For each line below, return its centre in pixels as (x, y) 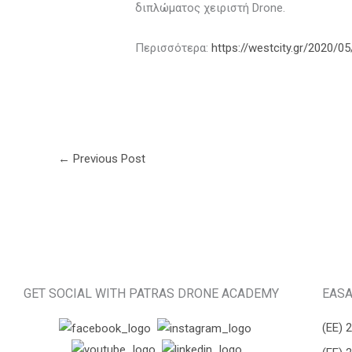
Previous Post (108, 159)
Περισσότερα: (174, 48)
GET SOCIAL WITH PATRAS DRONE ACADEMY (151, 294)
